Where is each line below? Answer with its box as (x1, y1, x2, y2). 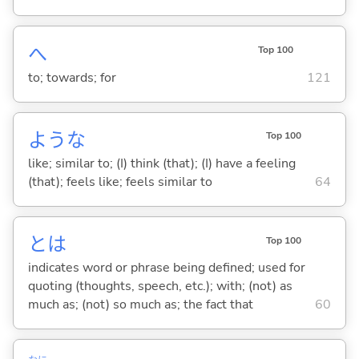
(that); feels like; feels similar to (27, 173, 212, 192)
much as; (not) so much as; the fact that (27, 296, 253, 314)
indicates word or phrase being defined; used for (27, 259, 305, 277)
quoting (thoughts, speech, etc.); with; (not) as (27, 277, 292, 296)
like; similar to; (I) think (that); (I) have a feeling (27, 155, 296, 173)
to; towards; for (27, 68, 116, 87)
